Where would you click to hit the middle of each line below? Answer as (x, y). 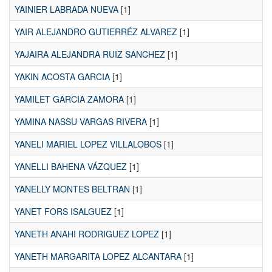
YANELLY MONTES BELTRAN (72, 189)
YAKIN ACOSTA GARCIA (62, 77)
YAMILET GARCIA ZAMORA (69, 99)
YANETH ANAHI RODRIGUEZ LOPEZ (87, 234)
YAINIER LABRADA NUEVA (66, 9)
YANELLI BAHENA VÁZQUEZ (71, 167)
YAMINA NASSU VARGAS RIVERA (81, 122)
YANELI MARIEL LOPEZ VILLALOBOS (88, 144)
